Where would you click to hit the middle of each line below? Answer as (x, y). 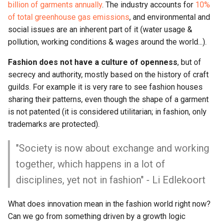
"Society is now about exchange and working (112, 148)
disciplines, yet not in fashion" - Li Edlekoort (111, 180)
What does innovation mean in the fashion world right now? (109, 204)
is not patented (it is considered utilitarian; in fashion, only (107, 112)
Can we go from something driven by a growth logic (97, 216)
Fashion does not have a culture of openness (93, 62)
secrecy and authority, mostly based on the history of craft (108, 75)
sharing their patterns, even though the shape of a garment (108, 99)
